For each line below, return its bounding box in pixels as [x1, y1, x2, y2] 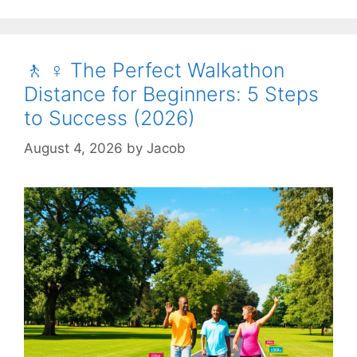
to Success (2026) [24, 105, 195, 130]
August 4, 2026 [24, 140, 123, 156]
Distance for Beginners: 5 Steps [24, 81, 319, 106]
